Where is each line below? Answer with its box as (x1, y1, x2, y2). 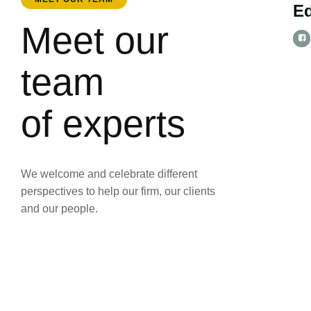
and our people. (21, 203, 98, 215)
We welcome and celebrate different (21, 168, 197, 180)
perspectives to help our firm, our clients (21, 185, 215, 197)
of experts (21, 103, 185, 144)
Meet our (21, 19, 169, 61)
